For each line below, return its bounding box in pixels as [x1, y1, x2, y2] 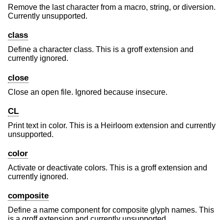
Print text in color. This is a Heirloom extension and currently [8, 121, 216, 130]
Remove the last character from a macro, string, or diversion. [8, 3, 216, 12]
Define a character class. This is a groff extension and [8, 45, 193, 54]
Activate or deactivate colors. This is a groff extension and [8, 164, 207, 172]
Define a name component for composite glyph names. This [8, 206, 214, 215]
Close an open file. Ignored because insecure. [8, 87, 167, 96]
